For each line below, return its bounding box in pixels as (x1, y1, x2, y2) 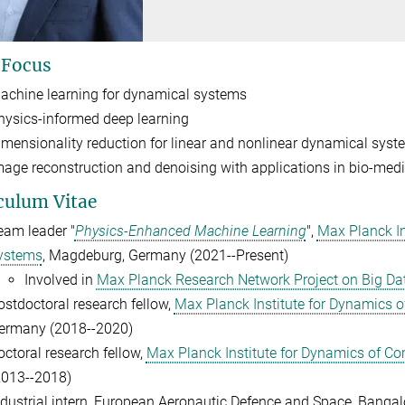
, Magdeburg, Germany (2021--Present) (42, 247, 288, 265)
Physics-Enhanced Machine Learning (74, 222, 306, 240)
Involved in (24, 271, 97, 289)
